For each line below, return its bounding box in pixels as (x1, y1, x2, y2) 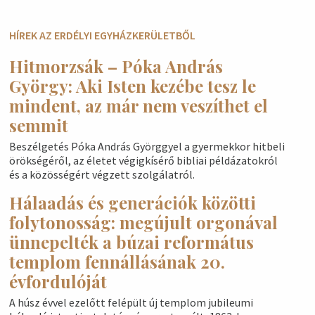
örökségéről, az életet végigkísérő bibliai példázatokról (8, 153, 278, 167)
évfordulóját (8, 270, 107, 292)
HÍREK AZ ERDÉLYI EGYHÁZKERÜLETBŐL (8, 28, 195, 42)
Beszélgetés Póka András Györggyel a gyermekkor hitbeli (8, 139, 285, 153)
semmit (8, 114, 68, 136)
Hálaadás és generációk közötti (8, 191, 256, 214)
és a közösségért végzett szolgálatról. (8, 167, 195, 181)
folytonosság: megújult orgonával (8, 211, 278, 233)
